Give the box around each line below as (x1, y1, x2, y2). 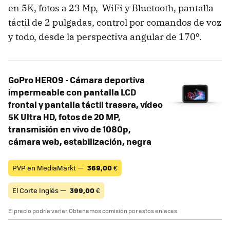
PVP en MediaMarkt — (12, 162, 85, 172)
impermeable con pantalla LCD (8, 85, 136, 98)
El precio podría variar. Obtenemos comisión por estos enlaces (8, 206, 177, 215)
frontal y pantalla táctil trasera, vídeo (8, 98, 163, 110)
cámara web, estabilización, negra (8, 135, 151, 147)
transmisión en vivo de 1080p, (8, 122, 131, 135)
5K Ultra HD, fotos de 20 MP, (8, 110, 121, 123)
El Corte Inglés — (12, 185, 68, 195)
